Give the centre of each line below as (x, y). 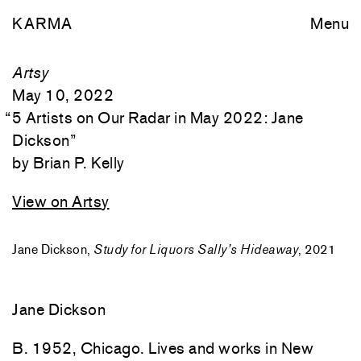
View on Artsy (61, 201)
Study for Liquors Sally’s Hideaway (196, 249)
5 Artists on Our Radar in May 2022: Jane (158, 118)
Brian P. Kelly (79, 163)
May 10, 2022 (63, 95)
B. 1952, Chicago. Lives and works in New (163, 348)
